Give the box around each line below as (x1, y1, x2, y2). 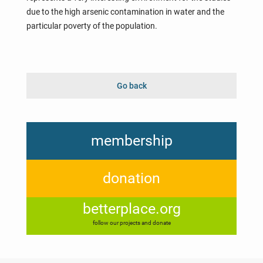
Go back (116, 80, 147, 90)
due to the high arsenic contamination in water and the (26, 6, 224, 16)
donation (103, 169, 160, 187)
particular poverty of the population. (26, 21, 157, 31)
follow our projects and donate (92, 219, 171, 226)
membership (90, 131, 173, 149)
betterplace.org (82, 200, 181, 217)
